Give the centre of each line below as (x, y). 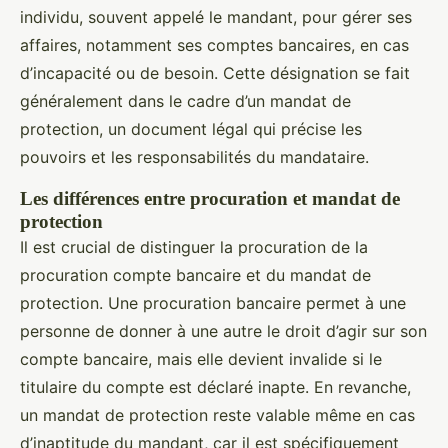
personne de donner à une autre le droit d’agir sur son (223, 331)
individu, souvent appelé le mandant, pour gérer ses (216, 17)
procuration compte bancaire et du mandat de (195, 275)
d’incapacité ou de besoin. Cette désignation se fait (215, 73)
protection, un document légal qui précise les (191, 129)
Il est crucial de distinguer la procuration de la (194, 247)
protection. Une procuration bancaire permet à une (213, 303)
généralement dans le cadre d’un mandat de (185, 101)
